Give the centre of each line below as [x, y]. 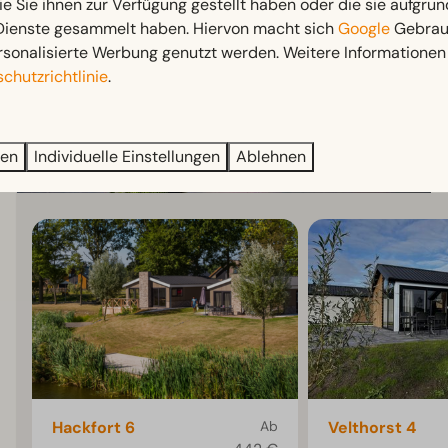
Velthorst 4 [371, 428]
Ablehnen [271, 156]
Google [364, 28]
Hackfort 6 [94, 428]
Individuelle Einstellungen [127, 156]
